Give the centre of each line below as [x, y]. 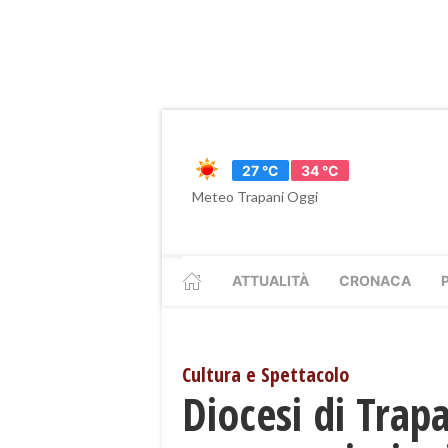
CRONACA [375, 280]
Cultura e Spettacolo [265, 374]
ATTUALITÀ [270, 280]
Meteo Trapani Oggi [255, 196]
